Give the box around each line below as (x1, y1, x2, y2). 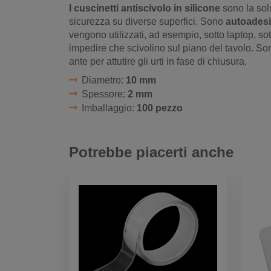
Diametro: (81, 75, 126, 86)
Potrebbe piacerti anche (69, 144, 233, 161)
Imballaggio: (81, 103, 137, 114)
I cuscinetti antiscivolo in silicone (69, 3, 220, 14)
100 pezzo (136, 103, 183, 114)
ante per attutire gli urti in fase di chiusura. (69, 56, 247, 67)
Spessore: (81, 89, 128, 100)
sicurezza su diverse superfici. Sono (69, 16, 226, 27)
